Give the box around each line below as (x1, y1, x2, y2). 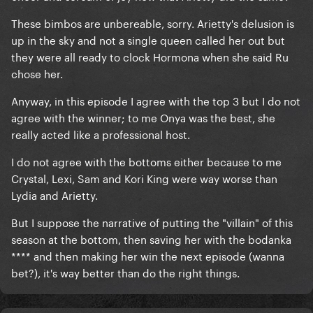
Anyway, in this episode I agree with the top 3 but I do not (11, 92, 300, 109)
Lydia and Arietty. (11, 186, 98, 203)
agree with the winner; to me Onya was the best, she (11, 108, 275, 126)
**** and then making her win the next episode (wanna (11, 247, 284, 264)
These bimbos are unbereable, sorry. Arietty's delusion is (11, 14, 294, 31)
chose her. (11, 64, 63, 82)
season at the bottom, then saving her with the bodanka (11, 230, 291, 247)
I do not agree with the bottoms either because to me (11, 152, 282, 170)
